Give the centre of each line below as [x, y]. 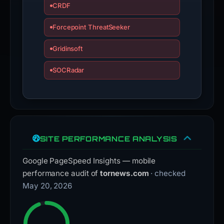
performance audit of [61, 173]
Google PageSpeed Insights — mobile [89, 161]
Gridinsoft [67, 48]
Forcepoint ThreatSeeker [91, 27]
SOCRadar [68, 70]
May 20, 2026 [47, 186]
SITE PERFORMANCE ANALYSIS [108, 138]
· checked [168, 173]
